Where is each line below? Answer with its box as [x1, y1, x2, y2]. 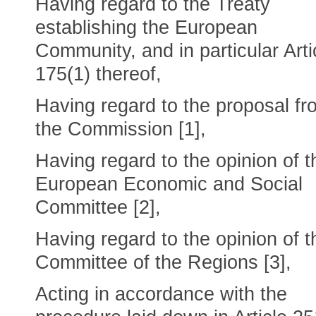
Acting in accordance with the [35, 284, 287, 305]
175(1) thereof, [35, 63, 162, 85]
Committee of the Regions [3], [35, 252, 291, 273]
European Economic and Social [35, 174, 303, 195]
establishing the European [35, 17, 257, 38]
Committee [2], [35, 197, 161, 218]
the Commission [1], [35, 119, 206, 140]
